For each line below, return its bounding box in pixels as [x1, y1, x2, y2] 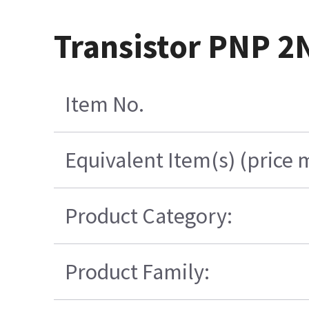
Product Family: [64, 258, 210, 286]
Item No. [64, 90, 144, 119]
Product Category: [64, 202, 232, 230]
